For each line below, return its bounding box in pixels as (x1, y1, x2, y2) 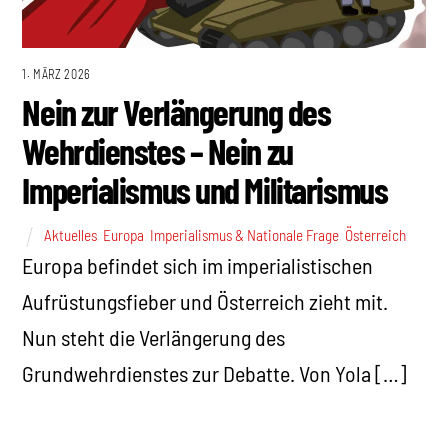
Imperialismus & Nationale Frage (150, 225, 340, 244)
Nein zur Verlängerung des (22, 89, 331, 133)
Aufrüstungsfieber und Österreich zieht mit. (22, 288, 389, 315)
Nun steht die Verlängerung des (22, 324, 286, 351)
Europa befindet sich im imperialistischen (22, 252, 374, 279)
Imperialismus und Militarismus (22, 167, 388, 211)
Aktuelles (44, 225, 98, 244)
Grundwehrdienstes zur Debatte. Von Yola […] (22, 360, 408, 387)
